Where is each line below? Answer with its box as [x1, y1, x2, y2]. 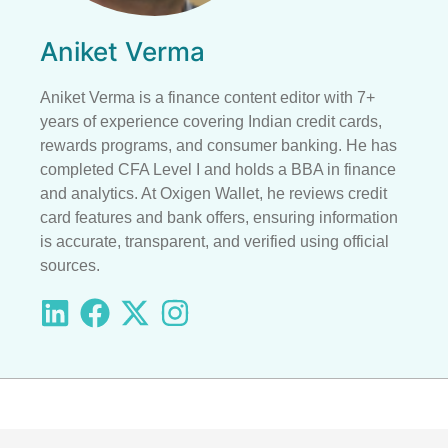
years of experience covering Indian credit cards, [40, 112, 382, 130]
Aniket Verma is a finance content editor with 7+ [40, 88, 375, 106]
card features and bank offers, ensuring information [40, 208, 398, 226]
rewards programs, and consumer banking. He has [40, 136, 397, 154]
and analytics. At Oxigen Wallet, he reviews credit [40, 184, 387, 202]
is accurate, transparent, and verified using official [40, 232, 389, 250]
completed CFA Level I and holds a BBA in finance [40, 160, 396, 178]
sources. [40, 256, 100, 274]
